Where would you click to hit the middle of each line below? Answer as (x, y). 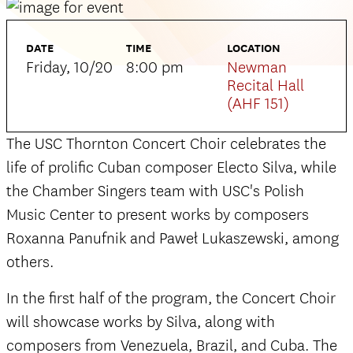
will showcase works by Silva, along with (141, 322)
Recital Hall (265, 85)
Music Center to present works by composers (158, 215)
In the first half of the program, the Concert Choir (171, 298)
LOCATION (253, 48)
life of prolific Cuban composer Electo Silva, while (171, 167)
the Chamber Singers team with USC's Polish (155, 191)
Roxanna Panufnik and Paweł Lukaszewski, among (173, 238)
